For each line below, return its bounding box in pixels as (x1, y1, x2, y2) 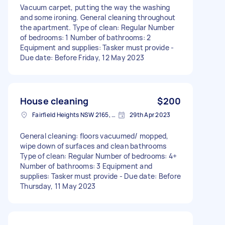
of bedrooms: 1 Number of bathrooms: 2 (20, 32, 151, 42)
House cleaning (20, 94, 89, 107)
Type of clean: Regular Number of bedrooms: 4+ (20, 151, 177, 161)
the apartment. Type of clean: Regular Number (20, 22, 174, 32)
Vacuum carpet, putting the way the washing (20, 2, 170, 12)
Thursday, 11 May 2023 (20, 181, 96, 191)
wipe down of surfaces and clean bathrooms (20, 141, 167, 151)
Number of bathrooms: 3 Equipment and (20, 161, 152, 171)
